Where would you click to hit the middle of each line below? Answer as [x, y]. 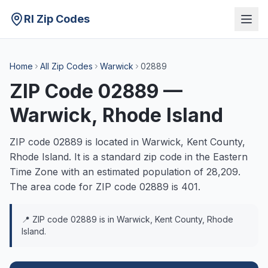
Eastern [230, 157]
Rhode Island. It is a [55, 157]
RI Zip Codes [57, 19]
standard [121, 157]
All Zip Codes [66, 66]
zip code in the [177, 157]
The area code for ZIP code [74, 187]
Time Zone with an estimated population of [108, 172]
